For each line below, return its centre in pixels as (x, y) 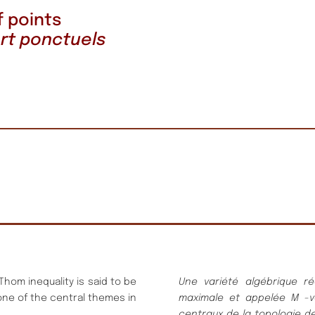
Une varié (204, 282)
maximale (201, 298)
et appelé (254, 298)
